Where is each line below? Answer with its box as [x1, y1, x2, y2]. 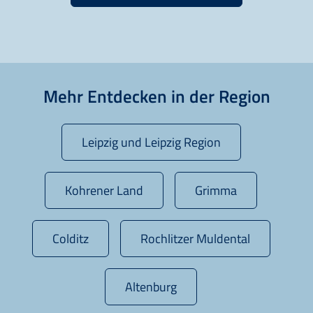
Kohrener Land [65, 180, 143, 200]
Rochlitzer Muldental [140, 228, 250, 248]
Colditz [52, 228, 89, 248]
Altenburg [125, 276, 177, 296]
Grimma [195, 180, 237, 200]
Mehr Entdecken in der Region [43, 82, 270, 110]
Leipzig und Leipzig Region [81, 131, 221, 152]
